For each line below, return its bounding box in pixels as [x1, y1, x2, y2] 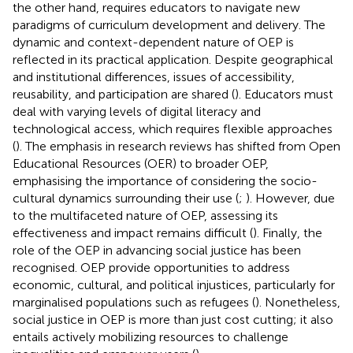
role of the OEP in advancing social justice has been [13, 242, 301, 258]
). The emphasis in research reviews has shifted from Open [16, 138, 340, 154]
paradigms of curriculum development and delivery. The [13, 17, 325, 32]
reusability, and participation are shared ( [13, 86, 235, 102]
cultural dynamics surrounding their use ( [13, 190, 239, 206]
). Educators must [235, 86, 333, 102]
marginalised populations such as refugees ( [13, 294, 255, 310]
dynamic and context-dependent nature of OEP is [13, 34, 294, 50]
